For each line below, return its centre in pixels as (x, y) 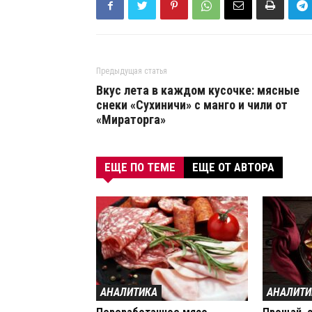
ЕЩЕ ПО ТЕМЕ (140, 167)
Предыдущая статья (132, 71)
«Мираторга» (131, 119)
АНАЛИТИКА (129, 292)
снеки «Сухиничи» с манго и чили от (192, 105)
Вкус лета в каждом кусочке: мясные (198, 90)
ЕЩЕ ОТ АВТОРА (233, 167)
